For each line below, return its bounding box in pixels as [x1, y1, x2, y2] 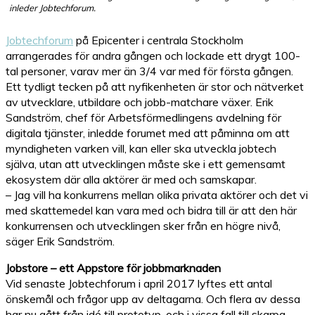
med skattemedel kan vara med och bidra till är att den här [6, 203, 297, 217]
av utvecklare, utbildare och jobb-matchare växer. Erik [6, 95, 274, 109]
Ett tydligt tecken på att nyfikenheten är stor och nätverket [6, 79, 304, 94]
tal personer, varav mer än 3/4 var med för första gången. [6, 64, 293, 78]
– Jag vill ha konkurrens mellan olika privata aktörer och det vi [6, 188, 308, 202]
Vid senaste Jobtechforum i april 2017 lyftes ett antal [6, 276, 272, 290]
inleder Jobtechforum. [9, 2, 96, 13]
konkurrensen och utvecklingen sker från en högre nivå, [6, 219, 281, 233]
